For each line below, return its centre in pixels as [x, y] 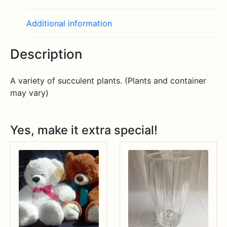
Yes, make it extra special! [84, 130]
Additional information [69, 23]
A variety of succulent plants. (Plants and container [108, 81]
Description [46, 54]
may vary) [29, 93]
